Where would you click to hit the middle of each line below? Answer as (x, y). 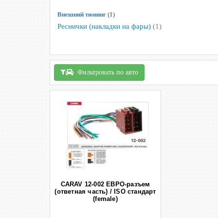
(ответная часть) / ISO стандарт (105, 192)
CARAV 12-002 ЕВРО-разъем (105, 184)
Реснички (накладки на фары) (105, 26)
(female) (105, 199)
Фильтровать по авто (106, 73)
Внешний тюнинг (82, 14)
